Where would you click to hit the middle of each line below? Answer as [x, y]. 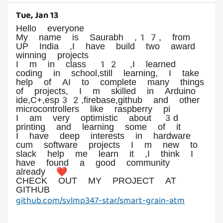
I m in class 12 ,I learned [96, 64]
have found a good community [93, 162]
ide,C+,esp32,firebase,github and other [108, 100]
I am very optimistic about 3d [97, 117]
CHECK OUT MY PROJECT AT [96, 180]
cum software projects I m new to [107, 144]
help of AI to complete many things [110, 82]
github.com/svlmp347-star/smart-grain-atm [100, 200]
